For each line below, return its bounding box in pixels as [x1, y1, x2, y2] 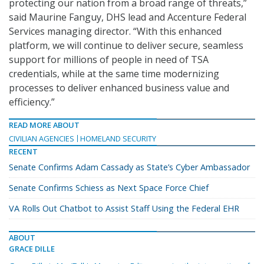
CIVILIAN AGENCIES [9, 133, 74, 144]
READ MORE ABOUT [9, 120, 80, 131]
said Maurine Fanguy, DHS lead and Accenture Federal [9, 11, 246, 24]
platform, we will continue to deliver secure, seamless [9, 39, 243, 52]
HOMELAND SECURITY [80, 133, 156, 144]
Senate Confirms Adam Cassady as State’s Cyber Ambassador [9, 161, 250, 173]
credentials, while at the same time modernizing [9, 67, 219, 81]
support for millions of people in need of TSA [9, 53, 209, 67]
